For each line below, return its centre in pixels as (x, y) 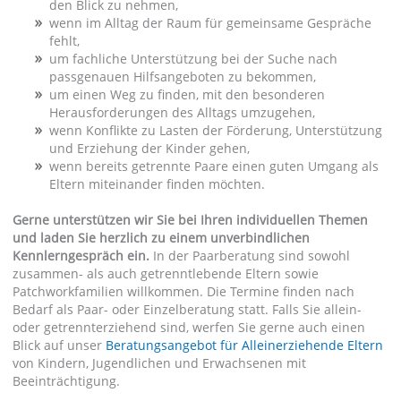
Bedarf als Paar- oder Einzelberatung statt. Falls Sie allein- (187, 310)
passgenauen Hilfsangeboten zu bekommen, (182, 76)
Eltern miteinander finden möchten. (157, 183)
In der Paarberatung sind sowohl (251, 256)
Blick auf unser (59, 346)
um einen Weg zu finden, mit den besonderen (187, 94)
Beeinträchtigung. (66, 381)
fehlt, (64, 40)
